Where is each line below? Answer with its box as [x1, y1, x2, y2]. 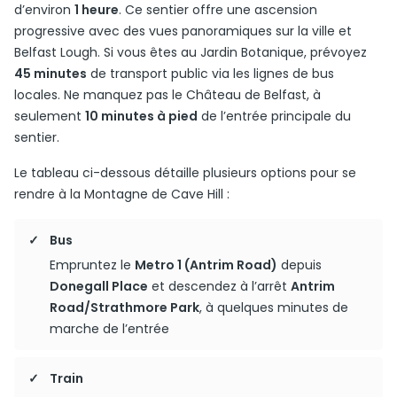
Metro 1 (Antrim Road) [135, 256, 277, 274]
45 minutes [14, 65, 87, 82]
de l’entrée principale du [198, 107, 351, 125]
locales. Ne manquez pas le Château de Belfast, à [14, 86, 321, 104]
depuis [277, 256, 322, 274]
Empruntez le [50, 256, 135, 274]
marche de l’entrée [50, 320, 169, 338]
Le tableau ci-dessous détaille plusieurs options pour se [14, 164, 356, 182]
